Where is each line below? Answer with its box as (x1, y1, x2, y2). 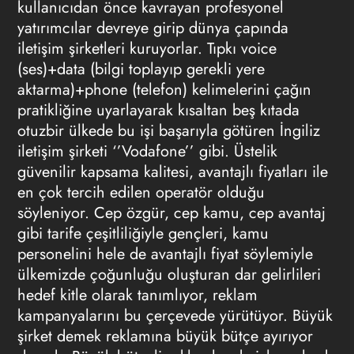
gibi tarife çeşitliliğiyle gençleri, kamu (17, 222, 269, 245)
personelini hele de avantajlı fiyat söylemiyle (17, 243, 313, 265)
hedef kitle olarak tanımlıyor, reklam (17, 284, 258, 307)
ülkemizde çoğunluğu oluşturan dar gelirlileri (17, 263, 321, 286)
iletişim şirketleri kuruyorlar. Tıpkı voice (17, 37, 277, 60)
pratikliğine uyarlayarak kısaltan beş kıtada (17, 99, 299, 122)
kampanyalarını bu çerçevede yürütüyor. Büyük (17, 304, 333, 327)
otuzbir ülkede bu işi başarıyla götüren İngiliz (17, 119, 320, 142)
